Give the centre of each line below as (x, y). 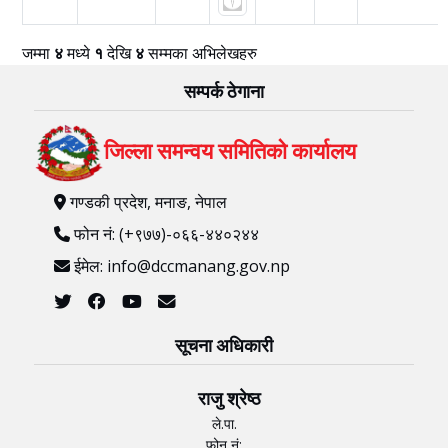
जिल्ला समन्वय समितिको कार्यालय (230, 150)
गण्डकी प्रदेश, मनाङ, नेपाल (146, 202)
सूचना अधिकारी (224, 346)
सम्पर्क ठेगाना (224, 91)
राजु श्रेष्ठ (229, 399)
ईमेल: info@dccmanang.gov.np (179, 266)
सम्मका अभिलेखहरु (203, 52)
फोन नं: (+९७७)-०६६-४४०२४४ (164, 234)
